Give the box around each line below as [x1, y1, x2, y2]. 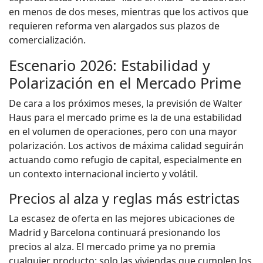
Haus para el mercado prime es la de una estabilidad [9, 110, 242, 124]
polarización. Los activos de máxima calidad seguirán [9, 139, 244, 152]
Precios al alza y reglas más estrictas [9, 188, 240, 208]
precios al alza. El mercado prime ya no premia [9, 240, 215, 253]
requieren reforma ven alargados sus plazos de [9, 19, 220, 32]
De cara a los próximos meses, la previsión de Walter [9, 96, 242, 110]
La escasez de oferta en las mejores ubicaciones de [9, 211, 235, 225]
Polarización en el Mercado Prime [9, 72, 241, 93]
